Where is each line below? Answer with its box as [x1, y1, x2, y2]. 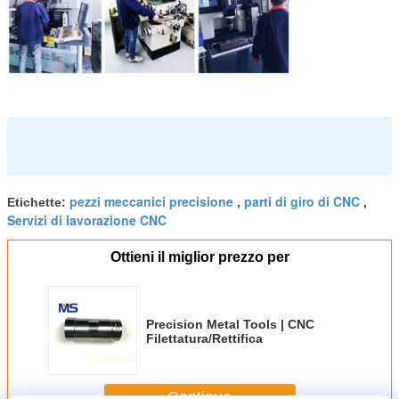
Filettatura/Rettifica [146, 331, 263, 346]
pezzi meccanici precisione [69, 192, 233, 211]
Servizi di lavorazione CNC [7, 211, 167, 230]
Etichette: [7, 195, 69, 210]
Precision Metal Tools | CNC [146, 317, 314, 332]
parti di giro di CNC [244, 192, 360, 211]
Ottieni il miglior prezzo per [110, 249, 289, 265]
